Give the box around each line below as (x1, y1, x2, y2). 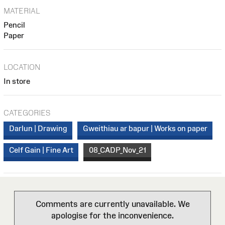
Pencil (4, 21, 25, 30)
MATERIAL (4, 7, 40, 16)
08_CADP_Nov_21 (88, 146, 146, 155)
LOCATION (4, 62, 41, 71)
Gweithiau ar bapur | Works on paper (82, 124, 207, 133)
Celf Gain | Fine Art (9, 146, 73, 155)
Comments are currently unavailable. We (35, 199, 190, 209)
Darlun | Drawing (9, 124, 67, 133)
